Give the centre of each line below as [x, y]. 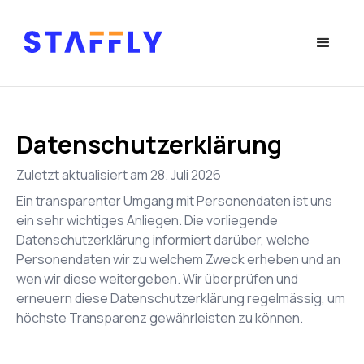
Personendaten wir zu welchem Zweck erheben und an [178, 259]
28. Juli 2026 [186, 175]
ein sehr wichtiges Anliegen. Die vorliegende [147, 220]
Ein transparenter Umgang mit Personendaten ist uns [174, 201]
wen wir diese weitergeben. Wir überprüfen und [157, 279]
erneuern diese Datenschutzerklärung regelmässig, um [181, 298]
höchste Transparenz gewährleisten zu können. [160, 318]
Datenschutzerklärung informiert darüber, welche [163, 240]
